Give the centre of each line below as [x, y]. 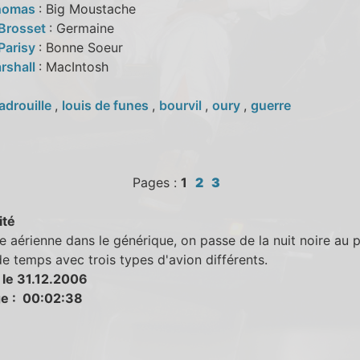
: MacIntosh [73, 66]
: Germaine [81, 28]
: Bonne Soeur [80, 47]
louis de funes [106, 105]
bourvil [182, 105]
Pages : [156, 182]
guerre [270, 105]
